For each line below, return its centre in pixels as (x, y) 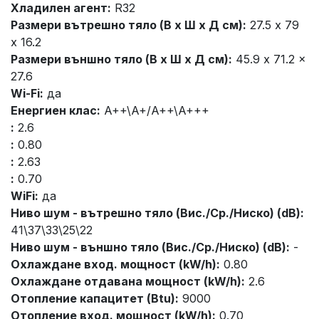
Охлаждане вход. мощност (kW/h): (115, 265)
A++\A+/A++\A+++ (155, 111)
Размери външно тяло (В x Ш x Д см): (121, 59)
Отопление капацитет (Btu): (95, 299)
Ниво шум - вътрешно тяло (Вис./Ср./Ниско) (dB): (157, 213)
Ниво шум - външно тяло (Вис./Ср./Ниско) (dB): (150, 247)
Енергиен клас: (56, 111)
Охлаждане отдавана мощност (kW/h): (128, 282)
